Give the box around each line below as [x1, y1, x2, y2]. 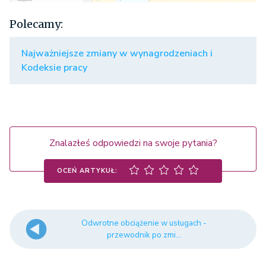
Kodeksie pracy [21, 61, 87, 75]
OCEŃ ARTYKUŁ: [57, 166, 118, 176]
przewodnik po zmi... [106, 229, 181, 241]
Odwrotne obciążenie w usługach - [81, 217, 207, 229]
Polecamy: [9, 17, 63, 31]
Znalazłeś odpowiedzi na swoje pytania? [49, 137, 217, 150]
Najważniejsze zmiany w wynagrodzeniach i [21, 47, 213, 61]
